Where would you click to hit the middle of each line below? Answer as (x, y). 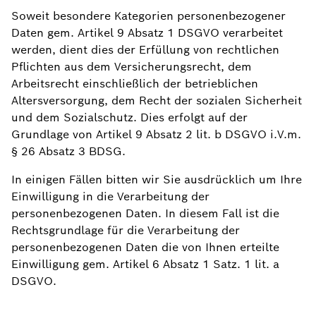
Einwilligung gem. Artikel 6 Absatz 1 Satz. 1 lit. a (145, 264)
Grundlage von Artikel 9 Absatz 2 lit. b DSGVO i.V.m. (156, 134)
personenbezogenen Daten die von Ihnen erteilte (145, 247)
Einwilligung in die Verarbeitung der (110, 196)
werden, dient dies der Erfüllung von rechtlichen (145, 50)
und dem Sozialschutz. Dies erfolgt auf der (129, 117)
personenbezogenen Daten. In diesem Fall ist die (145, 213)
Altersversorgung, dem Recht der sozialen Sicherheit (157, 101)
